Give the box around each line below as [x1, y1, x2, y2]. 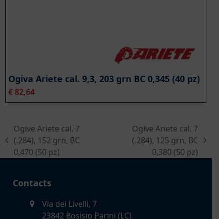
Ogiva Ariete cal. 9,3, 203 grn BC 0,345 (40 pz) [8, 72, 200, 85]
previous [4, 140, 37, 151]
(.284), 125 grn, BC [131, 134, 198, 146]
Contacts [12, 176, 51, 189]
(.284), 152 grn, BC [14, 134, 80, 146]
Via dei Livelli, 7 [42, 198, 97, 209]
